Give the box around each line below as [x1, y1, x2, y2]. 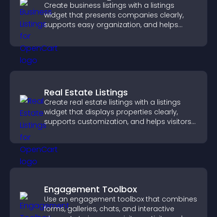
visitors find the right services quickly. [44, 30, 171, 39]
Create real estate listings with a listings [44, 97, 181, 107]
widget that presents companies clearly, [44, 10, 184, 20]
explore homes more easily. [44, 126, 140, 136]
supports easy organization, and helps [44, 20, 178, 30]
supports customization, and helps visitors [44, 117, 191, 126]
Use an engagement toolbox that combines [44, 194, 197, 204]
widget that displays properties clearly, [44, 107, 178, 117]
